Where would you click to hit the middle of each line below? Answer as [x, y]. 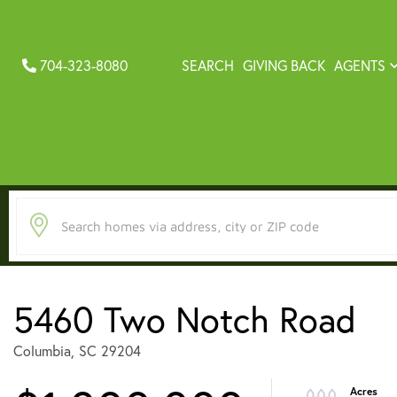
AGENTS [359, 66]
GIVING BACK [284, 66]
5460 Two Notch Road [185, 319]
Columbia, [44, 351]
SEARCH [207, 66]
